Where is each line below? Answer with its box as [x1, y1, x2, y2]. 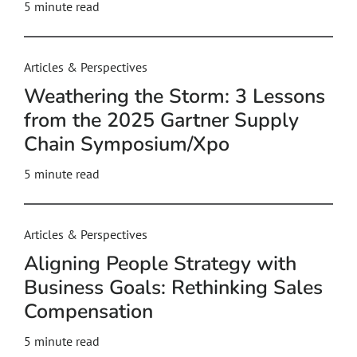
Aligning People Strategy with [24, 250, 296, 277]
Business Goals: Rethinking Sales [24, 274, 323, 301]
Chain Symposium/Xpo [24, 131, 229, 158]
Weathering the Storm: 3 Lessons [24, 83, 325, 110]
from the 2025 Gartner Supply [24, 107, 299, 134]
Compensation [24, 298, 153, 325]
